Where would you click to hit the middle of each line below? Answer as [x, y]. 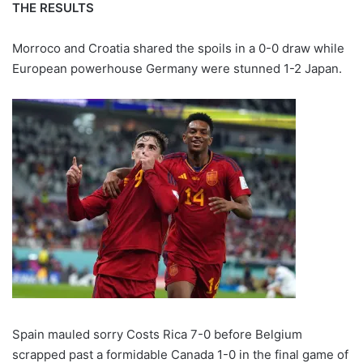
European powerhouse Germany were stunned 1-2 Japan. [177, 68]
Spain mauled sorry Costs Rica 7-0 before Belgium [157, 334]
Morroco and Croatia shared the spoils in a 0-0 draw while [178, 48]
